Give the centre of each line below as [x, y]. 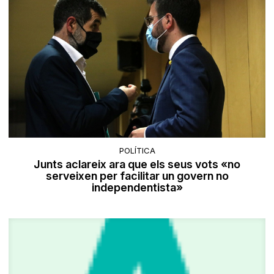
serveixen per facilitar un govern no [137, 176]
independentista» [137, 188]
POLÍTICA [137, 151]
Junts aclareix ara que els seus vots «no [137, 165]
